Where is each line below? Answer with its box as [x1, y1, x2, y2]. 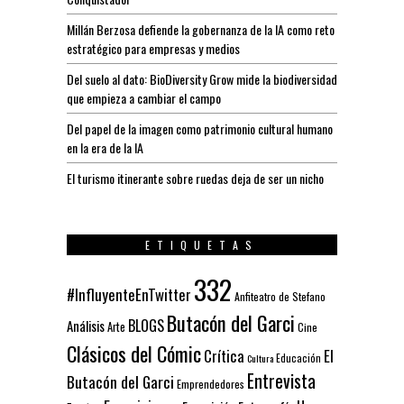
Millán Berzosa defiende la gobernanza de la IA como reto [67, 20, 335, 40]
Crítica [204, 344, 244, 368]
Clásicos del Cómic [67, 338, 201, 369]
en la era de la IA [67, 138, 143, 158]
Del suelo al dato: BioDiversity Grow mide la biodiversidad [67, 69, 337, 89]
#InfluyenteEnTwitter [67, 283, 191, 307]
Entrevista [247, 368, 316, 395]
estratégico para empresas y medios [67, 39, 240, 59]
